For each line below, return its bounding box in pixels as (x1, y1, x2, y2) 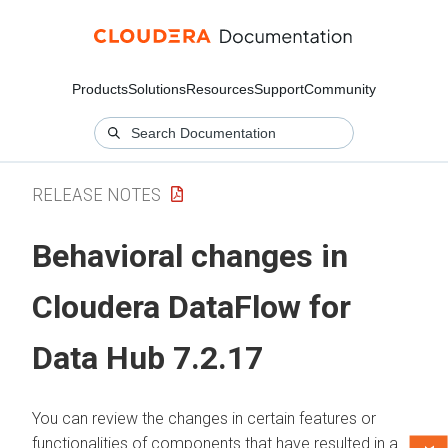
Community (304, 81, 376, 97)
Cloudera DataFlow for (32, 288, 351, 327)
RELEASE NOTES (32, 182, 161, 206)
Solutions (128, 81, 186, 97)
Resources (186, 81, 254, 97)
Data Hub (32, 339, 173, 378)
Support (254, 81, 304, 97)
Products (72, 81, 128, 97)
